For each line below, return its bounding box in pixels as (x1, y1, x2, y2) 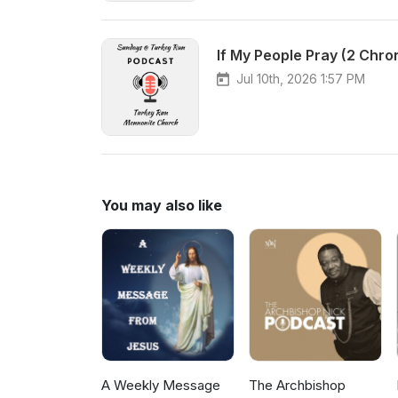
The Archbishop (249, 377, 346, 394)
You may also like (101, 196, 222, 214)
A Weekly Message (101, 377, 220, 394)
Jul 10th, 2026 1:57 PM (236, 71, 365, 86)
